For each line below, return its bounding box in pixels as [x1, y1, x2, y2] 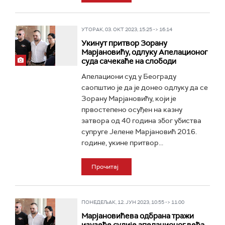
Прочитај [91, 163, 119, 171]
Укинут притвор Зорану [81, 38, 167, 48]
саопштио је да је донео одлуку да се [81, 83, 208, 92]
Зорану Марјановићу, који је [81, 94, 176, 103]
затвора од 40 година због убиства [81, 116, 201, 125]
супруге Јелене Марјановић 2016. [81, 127, 197, 136]
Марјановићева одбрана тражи [81, 211, 194, 221]
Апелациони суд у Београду [81, 72, 176, 81]
